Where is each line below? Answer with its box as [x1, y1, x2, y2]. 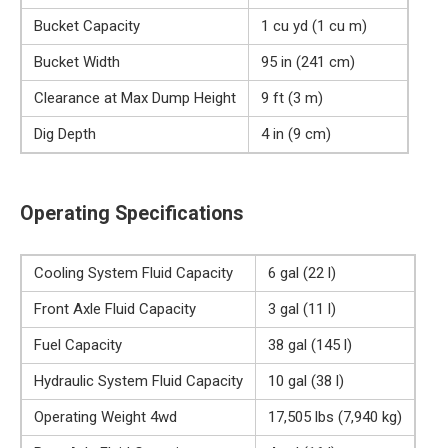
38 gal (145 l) [268, 335, 352, 354]
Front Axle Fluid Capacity [34, 299, 196, 318]
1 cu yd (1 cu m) [261, 16, 367, 35]
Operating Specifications [20, 202, 243, 225]
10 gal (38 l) [268, 371, 344, 390]
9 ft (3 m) [261, 88, 323, 107]
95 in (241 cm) [261, 52, 355, 71]
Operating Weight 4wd [34, 407, 177, 426]
